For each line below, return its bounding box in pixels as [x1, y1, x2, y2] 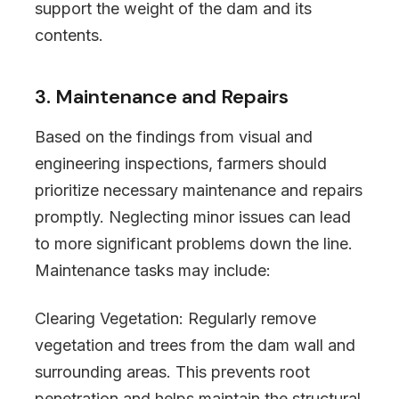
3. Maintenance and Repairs [35, 84, 289, 110]
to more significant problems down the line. [35, 234, 353, 253]
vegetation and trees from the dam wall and [35, 336, 355, 354]
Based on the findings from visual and [35, 127, 313, 146]
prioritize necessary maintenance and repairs [35, 181, 362, 199]
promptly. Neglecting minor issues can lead [35, 208, 351, 226]
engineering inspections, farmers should [35, 154, 327, 173]
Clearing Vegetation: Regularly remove [35, 309, 316, 328]
